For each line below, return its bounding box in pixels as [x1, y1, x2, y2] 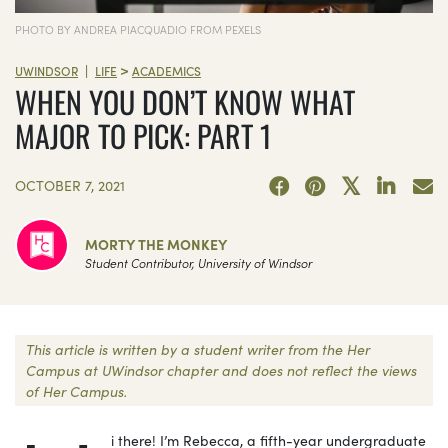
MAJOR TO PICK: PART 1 [15, 113, 271, 159]
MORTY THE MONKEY [85, 233, 227, 254]
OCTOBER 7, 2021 [15, 174, 125, 195]
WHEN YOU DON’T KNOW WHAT [15, 79, 355, 125]
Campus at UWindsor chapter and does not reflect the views [26, 359, 417, 380]
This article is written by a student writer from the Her [26, 338, 370, 359]
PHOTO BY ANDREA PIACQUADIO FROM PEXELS [15, 20, 261, 37]
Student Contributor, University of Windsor [85, 253, 312, 271]
